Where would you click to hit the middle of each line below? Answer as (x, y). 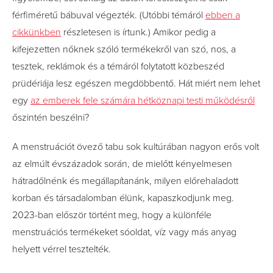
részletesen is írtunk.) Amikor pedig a (138, 32)
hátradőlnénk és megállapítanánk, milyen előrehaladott (125, 181)
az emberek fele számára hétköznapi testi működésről (143, 101)
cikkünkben (37, 32)
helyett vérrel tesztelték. (62, 249)
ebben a (223, 15)
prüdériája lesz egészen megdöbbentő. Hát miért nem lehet (136, 83)
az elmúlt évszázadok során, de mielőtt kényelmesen (122, 164)
